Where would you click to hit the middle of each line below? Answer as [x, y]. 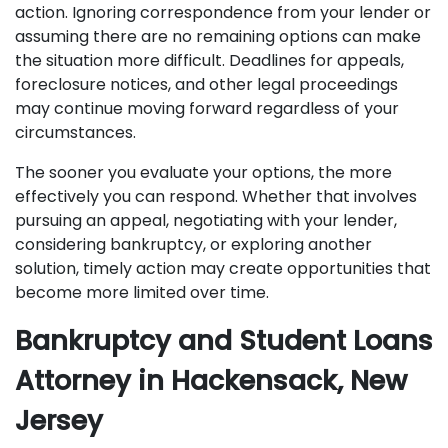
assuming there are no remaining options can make [218, 36]
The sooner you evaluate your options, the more [203, 172]
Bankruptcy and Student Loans [224, 340]
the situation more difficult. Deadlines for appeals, [209, 60]
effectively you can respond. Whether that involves [216, 196]
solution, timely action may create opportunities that [223, 268]
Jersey [59, 420]
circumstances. [77, 132]
